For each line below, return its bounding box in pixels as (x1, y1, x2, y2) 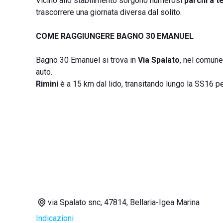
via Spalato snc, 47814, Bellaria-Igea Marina (48, 198, 200, 207)
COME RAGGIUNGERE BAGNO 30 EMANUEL (36, 31, 194, 41)
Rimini (36, 79, 58, 89)
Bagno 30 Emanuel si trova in (36, 55, 138, 65)
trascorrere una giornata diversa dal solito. (36, 7, 182, 17)
